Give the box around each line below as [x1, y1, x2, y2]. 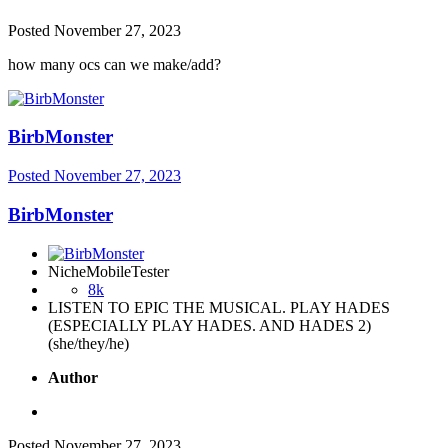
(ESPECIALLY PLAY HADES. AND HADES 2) [48, 316, 371, 334]
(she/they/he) [48, 334, 129, 352]
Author [48, 368, 98, 386]
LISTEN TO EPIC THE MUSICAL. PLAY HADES [48, 298, 390, 316]
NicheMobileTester [48, 262, 169, 280]
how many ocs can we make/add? [8, 55, 221, 73]
